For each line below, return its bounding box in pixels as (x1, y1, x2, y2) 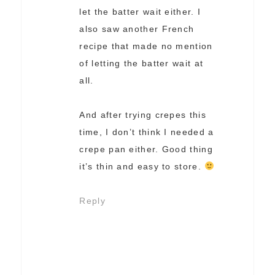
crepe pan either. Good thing (79, 144, 213, 155)
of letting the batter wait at (79, 58, 204, 69)
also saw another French (79, 24, 195, 34)
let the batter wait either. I (79, 7, 201, 17)
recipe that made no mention (79, 41, 213, 52)
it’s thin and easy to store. (79, 161, 205, 172)
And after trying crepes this (79, 110, 206, 120)
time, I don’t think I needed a (79, 127, 214, 137)
